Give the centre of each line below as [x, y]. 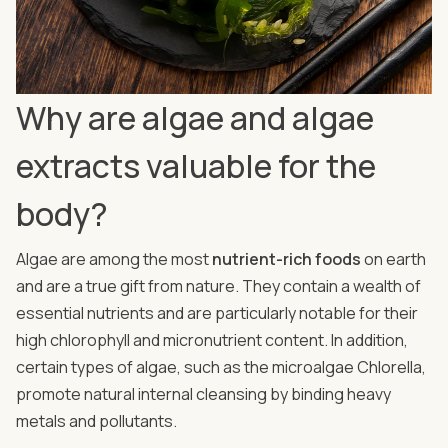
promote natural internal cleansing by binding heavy [203, 393]
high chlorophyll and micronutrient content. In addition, [212, 339]
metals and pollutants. [98, 420]
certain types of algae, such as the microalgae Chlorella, [221, 366]
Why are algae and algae [195, 117]
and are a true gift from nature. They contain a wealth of [218, 285]
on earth [393, 258]
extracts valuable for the [196, 165]
